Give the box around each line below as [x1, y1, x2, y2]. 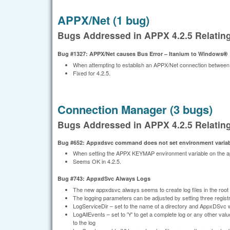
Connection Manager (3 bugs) [57, 101, 213, 118]
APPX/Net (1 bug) [57, 11, 149, 28]
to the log [73, 218, 95, 226]
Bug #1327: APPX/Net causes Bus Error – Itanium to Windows [57, 49, 223, 57]
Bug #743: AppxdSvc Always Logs [57, 175, 150, 183]
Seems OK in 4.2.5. [73, 157, 121, 165]
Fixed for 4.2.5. [73, 69, 110, 78]
